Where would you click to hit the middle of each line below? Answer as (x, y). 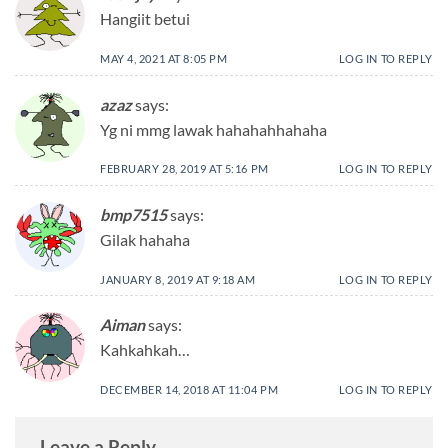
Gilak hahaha (145, 239)
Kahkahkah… (145, 350)
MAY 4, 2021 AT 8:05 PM (164, 58)
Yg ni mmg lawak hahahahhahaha (213, 129)
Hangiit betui (145, 19)
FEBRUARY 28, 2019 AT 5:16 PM (184, 169)
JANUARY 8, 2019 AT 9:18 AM (178, 279)
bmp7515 (133, 214)
